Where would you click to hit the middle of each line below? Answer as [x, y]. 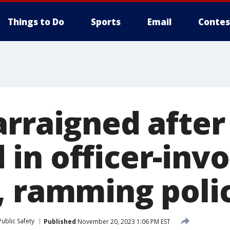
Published [60, 221]
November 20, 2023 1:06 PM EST [123, 221]
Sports [106, 22]
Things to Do [36, 22]
